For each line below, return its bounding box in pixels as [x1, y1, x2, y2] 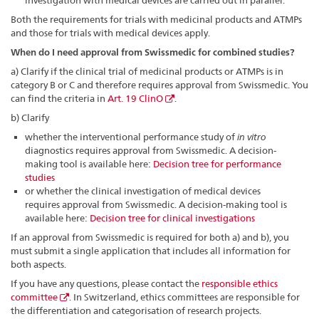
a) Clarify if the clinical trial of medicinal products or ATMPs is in [11, 66, 283, 78]
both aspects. [11, 258, 66, 271]
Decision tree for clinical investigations [90, 212, 256, 224]
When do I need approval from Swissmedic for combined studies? [11, 46, 295, 59]
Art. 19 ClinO [108, 93, 163, 105]
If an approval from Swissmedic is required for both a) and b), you [11, 231, 289, 244]
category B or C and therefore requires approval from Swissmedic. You [11, 79, 308, 91]
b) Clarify [11, 112, 49, 124]
